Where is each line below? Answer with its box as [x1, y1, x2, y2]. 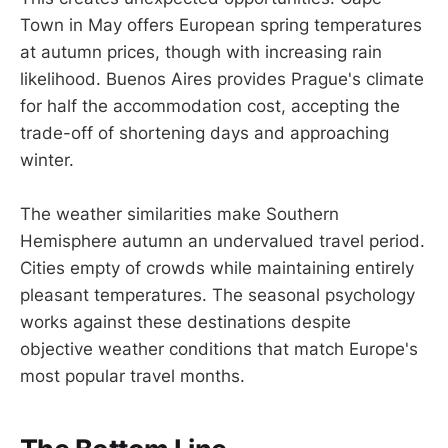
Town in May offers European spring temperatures [20, 15, 422, 36]
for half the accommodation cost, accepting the [20, 96, 400, 117]
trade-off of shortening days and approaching [20, 123, 389, 144]
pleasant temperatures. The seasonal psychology [20, 285, 415, 306]
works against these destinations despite [20, 312, 351, 333]
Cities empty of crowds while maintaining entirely [20, 258, 414, 279]
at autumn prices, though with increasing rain [20, 42, 382, 63]
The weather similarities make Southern [20, 204, 339, 225]
